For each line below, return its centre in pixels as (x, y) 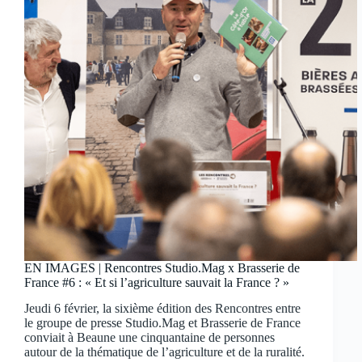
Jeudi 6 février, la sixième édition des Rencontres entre (162, 309)
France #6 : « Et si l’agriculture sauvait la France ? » (157, 282)
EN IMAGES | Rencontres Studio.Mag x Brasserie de (162, 267)
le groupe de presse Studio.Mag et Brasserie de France (162, 323)
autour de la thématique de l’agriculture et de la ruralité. (164, 352)
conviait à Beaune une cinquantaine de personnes (149, 338)
